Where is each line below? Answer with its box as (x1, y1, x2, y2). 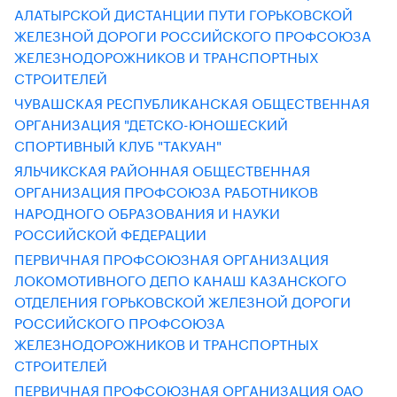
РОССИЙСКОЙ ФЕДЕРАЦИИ (14, 222, 206, 244)
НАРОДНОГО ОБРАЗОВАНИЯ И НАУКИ (14, 200, 280, 222)
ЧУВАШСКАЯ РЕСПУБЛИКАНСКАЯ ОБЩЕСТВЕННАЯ (14, 90, 370, 113)
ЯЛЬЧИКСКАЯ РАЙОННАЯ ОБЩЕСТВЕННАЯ (14, 158, 310, 180)
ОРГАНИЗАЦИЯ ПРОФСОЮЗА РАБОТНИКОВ (14, 179, 318, 201)
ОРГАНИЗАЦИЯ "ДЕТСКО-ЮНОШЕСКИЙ (14, 112, 288, 134)
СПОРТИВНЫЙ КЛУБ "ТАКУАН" (14, 133, 222, 155)
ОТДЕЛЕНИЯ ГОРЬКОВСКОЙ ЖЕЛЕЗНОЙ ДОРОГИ (14, 289, 351, 311)
